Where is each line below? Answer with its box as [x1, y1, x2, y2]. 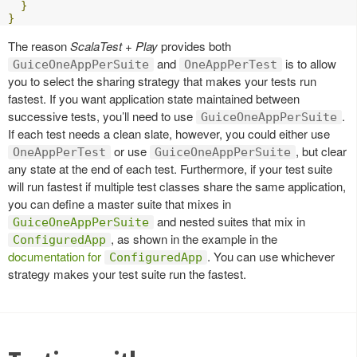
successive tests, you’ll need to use [8, 107, 196, 124]
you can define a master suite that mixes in [8, 194, 231, 212]
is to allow [282, 54, 336, 72]
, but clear [296, 142, 347, 159]
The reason [8, 37, 70, 54]
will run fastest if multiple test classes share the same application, [8, 177, 346, 194]
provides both [158, 37, 231, 54]
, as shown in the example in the [111, 229, 277, 247]
